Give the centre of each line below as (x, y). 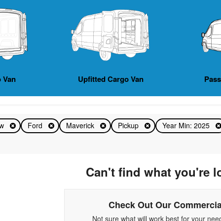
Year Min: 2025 (187, 126)
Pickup (129, 126)
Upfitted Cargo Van (110, 79)
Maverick (81, 126)
